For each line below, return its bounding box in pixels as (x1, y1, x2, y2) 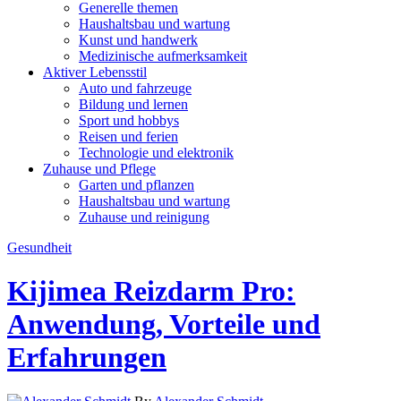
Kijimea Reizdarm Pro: (7, 275, 295, 308)
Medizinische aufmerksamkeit (79, 48, 247, 64)
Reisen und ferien (79, 129, 178, 144)
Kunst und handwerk (79, 32, 198, 47)
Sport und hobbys (79, 113, 179, 128)
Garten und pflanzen (79, 177, 194, 192)
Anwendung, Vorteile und (7, 308, 320, 341)
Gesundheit (7, 240, 72, 255)
